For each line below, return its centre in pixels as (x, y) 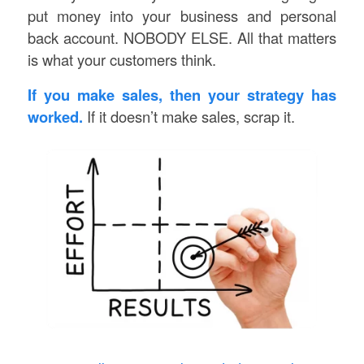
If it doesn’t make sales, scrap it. (188, 116)
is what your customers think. (121, 60)
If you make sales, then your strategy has (182, 94)
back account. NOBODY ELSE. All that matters (182, 38)
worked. (55, 116)
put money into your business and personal (182, 16)
